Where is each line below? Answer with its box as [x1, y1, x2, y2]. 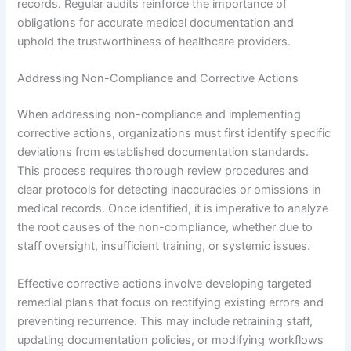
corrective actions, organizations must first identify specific [17, 126, 331, 141]
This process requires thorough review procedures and [17, 164, 309, 179]
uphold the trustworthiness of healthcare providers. [17, 34, 291, 49]
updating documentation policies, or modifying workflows [17, 332, 324, 347]
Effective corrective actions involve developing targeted [17, 276, 313, 291]
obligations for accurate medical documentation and [17, 16, 295, 31]
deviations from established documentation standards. [17, 145, 309, 160]
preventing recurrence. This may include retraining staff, [17, 313, 313, 328]
